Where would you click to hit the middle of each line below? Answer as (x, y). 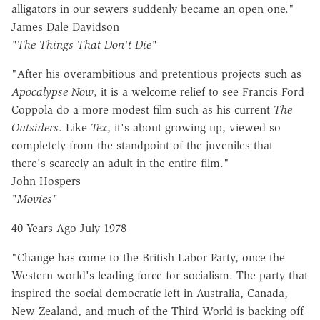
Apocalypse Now (52, 92)
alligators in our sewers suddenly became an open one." (153, 9)
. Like (75, 128)
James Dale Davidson (65, 27)
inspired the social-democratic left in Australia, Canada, (150, 294)
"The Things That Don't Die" (84, 45)
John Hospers (46, 181)
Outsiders (35, 128)
